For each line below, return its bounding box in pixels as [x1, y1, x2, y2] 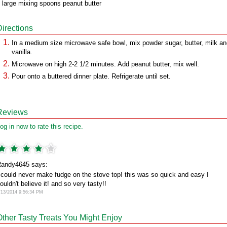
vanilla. [12, 48, 32, 56]
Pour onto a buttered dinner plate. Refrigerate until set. [12, 72, 171, 80]
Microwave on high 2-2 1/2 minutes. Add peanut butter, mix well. [12, 60, 199, 68]
